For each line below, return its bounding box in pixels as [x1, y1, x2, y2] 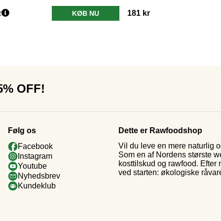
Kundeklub [18, 182, 56, 190]
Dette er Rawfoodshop [118, 126, 202, 135]
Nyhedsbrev [18, 172, 60, 181]
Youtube [18, 162, 47, 171]
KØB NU [72, 9, 99, 17]
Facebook [18, 142, 53, 151]
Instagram [18, 152, 52, 161]
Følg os [8, 126, 36, 135]
